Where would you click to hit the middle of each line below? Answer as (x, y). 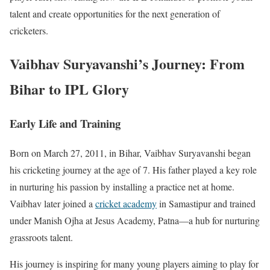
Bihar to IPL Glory (69, 89)
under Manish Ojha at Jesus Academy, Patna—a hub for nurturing (135, 220)
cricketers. (29, 31)
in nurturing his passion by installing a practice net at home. (122, 186)
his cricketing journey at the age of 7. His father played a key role (133, 169)
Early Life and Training (65, 123)
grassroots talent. (41, 237)
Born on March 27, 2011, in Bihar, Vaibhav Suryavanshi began (130, 152)
